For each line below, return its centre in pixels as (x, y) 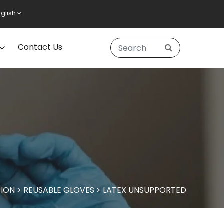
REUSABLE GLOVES (59, 190)
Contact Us (40, 47)
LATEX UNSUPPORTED (144, 190)
